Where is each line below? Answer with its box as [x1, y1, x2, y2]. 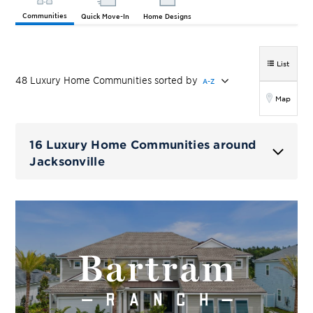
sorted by [154, 74, 198, 87]
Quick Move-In [81, 11, 130, 21]
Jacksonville [29, 153, 105, 168]
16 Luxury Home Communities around [29, 136, 256, 151]
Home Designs [143, 11, 192, 21]
